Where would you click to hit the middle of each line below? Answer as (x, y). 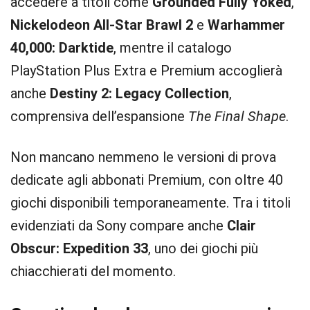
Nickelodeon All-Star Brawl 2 (102, 25)
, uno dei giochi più (203, 248)
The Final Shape (237, 116)
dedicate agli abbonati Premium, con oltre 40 (147, 180)
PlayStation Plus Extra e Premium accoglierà (146, 71)
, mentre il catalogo (173, 48)
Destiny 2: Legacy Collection (139, 93)
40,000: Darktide (62, 48)
